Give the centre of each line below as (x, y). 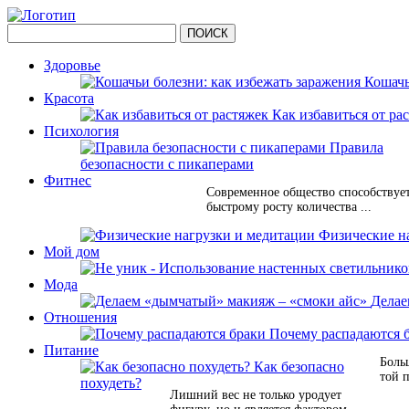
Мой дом (72, 252)
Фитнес (68, 180)
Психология (81, 131)
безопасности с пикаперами (167, 164)
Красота (69, 98)
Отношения (80, 317)
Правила (357, 147)
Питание (71, 350)
